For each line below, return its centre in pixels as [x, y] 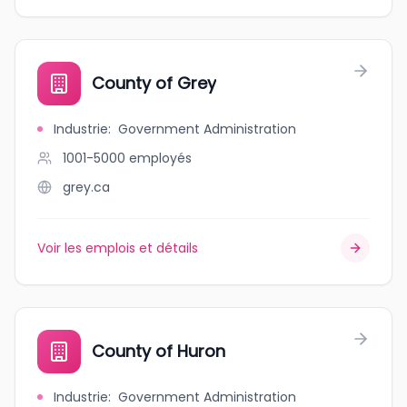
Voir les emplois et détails [118, 248]
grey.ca [86, 187]
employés [160, 158]
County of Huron [159, 351]
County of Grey [154, 83]
